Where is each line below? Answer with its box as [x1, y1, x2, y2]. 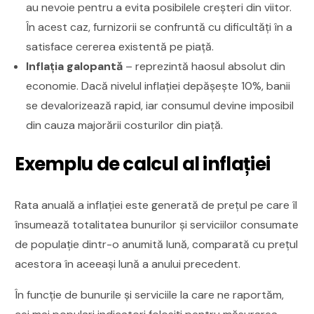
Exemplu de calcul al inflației [15, 151, 271, 177]
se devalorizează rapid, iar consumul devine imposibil [26, 97, 294, 113]
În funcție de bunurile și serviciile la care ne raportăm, [15, 287, 285, 302]
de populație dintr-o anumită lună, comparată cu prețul [15, 236, 299, 252]
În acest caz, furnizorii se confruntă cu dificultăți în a [26, 19, 293, 34]
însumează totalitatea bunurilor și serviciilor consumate [15, 217, 299, 232]
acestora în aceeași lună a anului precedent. [15, 256, 241, 271]
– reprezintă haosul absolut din [123, 58, 286, 74]
